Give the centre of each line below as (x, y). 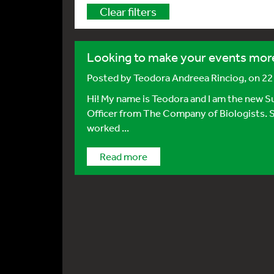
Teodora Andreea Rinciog (189, 77)
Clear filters (128, 12)
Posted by (110, 77)
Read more (124, 156)
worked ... (108, 128)
